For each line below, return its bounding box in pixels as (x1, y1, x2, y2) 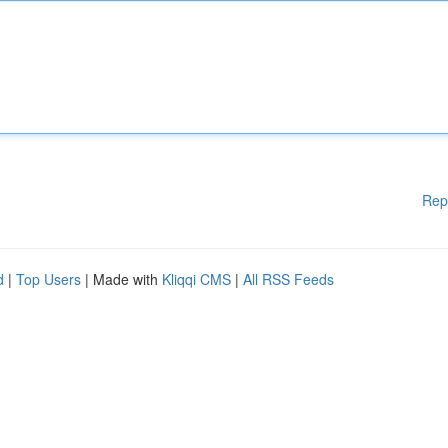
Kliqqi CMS (162, 269, 231, 289)
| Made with (81, 269, 162, 289)
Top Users (16, 269, 81, 289)
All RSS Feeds (243, 269, 334, 289)
